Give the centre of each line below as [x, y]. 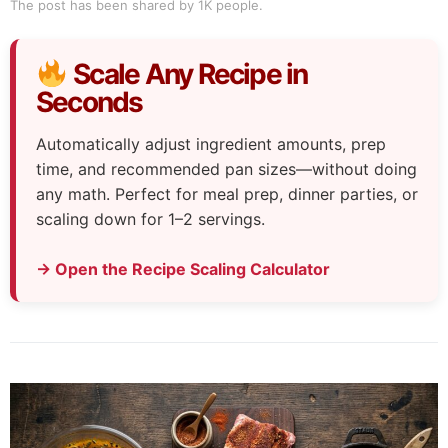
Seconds [89, 101]
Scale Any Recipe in [187, 73]
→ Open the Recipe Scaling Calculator [183, 268]
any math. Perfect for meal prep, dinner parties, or [227, 193]
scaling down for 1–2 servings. [150, 218]
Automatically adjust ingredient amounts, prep [211, 143]
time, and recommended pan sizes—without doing [226, 168]
